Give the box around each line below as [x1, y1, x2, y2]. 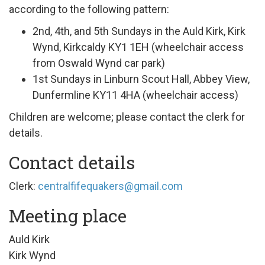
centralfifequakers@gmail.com [38, 179, 183, 192]
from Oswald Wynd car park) [33, 56, 165, 69]
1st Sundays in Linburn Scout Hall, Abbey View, [33, 72, 250, 85]
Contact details [9, 150, 135, 174]
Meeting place [9, 203, 127, 227]
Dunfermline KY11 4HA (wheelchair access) [33, 88, 238, 101]
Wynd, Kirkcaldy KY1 [33, 40, 130, 53]
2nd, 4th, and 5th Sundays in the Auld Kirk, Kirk [33, 24, 245, 37]
